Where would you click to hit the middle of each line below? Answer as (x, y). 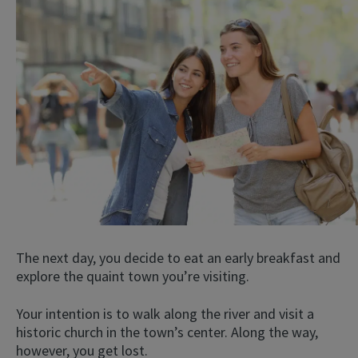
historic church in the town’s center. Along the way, (167, 332)
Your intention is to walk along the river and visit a (165, 314)
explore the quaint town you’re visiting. (133, 276)
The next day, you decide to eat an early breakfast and (178, 258)
